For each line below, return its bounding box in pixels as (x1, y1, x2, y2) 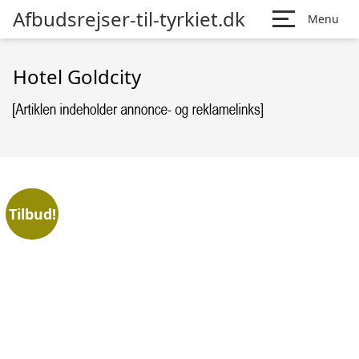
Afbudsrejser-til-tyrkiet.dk (13, 6, 245, 32)
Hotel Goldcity (13, 63, 141, 90)
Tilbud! (8, 204, 56, 224)
